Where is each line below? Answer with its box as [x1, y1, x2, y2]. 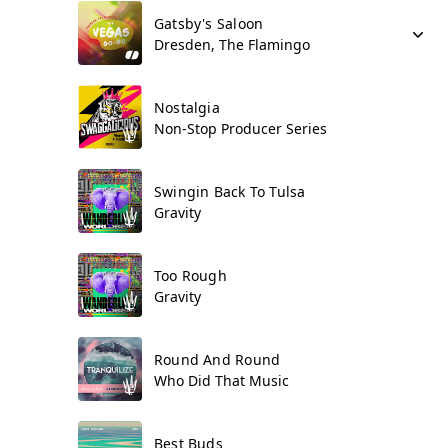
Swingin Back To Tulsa [154, 182, 306, 201]
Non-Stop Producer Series [154, 119, 327, 138]
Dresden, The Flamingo [154, 35, 310, 54]
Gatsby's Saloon [154, 14, 264, 33]
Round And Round [154, 350, 281, 369]
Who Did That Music [154, 371, 289, 390]
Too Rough [154, 266, 227, 285]
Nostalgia [154, 98, 220, 117]
